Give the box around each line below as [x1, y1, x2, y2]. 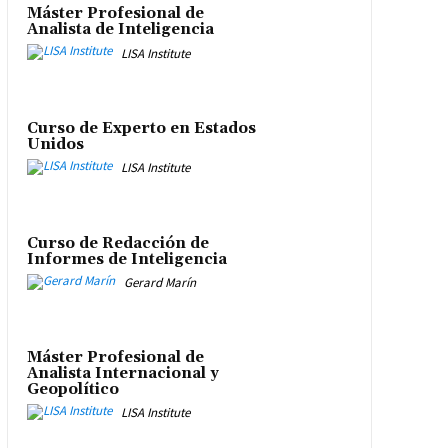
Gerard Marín [123, 273, 196, 291]
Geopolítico [26, 380, 119, 400]
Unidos [26, 134, 84, 154]
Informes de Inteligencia [26, 249, 227, 269]
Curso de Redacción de [26, 233, 209, 253]
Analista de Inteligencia [26, 20, 214, 40]
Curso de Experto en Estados [26, 118, 256, 138]
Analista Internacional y [26, 364, 219, 384]
